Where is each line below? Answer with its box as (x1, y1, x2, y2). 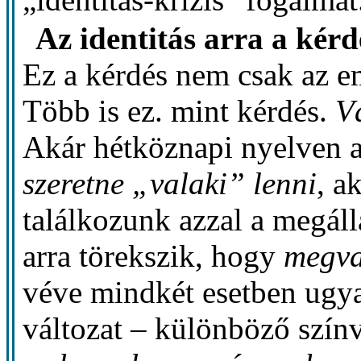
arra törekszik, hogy (23, 239, 284, 274)
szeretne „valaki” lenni (23, 166, 317, 201)
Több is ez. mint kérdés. (23, 93, 336, 129)
